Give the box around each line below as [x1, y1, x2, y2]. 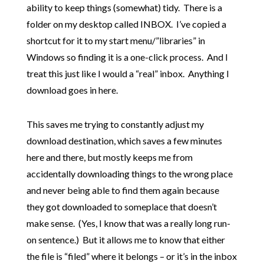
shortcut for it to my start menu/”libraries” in [26, 35, 205, 47]
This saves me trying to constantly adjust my [26, 118, 204, 130]
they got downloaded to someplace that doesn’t [26, 201, 217, 213]
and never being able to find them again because [26, 184, 219, 196]
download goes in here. [26, 84, 118, 96]
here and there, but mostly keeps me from [26, 151, 193, 163]
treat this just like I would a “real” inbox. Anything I [26, 68, 229, 80]
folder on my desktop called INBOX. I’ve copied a [26, 18, 226, 30]
